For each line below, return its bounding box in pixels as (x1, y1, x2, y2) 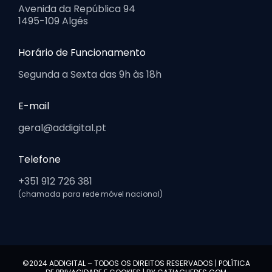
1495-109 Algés (18, 14, 88, 29)
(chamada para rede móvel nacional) (18, 189, 163, 200)
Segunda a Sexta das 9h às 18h (18, 67, 161, 82)
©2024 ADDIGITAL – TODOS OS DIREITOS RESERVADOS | (22, 258, 219, 269)
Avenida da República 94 (18, 2, 135, 16)
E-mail (18, 99, 49, 114)
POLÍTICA (218, 258, 250, 269)
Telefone (18, 152, 61, 167)
